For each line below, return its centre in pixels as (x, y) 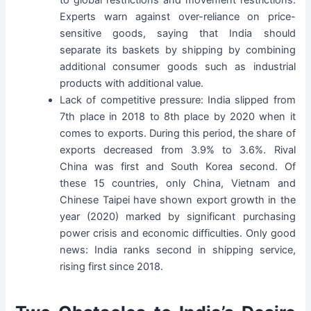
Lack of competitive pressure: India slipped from (178, 100)
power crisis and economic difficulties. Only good (178, 234)
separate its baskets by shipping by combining (178, 50)
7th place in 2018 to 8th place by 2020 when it (178, 117)
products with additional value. (132, 84)
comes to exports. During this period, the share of (178, 134)
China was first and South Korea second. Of (178, 167)
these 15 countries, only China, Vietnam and (178, 184)
